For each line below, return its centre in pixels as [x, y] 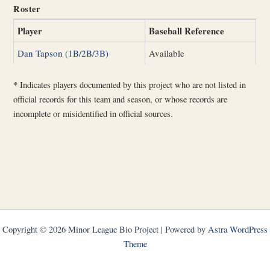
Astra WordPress [238, 229]
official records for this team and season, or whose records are [121, 99]
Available [167, 53]
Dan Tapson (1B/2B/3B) [63, 53]
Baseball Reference [187, 30]
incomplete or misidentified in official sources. [93, 114]
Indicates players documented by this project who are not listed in [132, 85]
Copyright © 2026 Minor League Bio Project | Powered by [105, 229]
